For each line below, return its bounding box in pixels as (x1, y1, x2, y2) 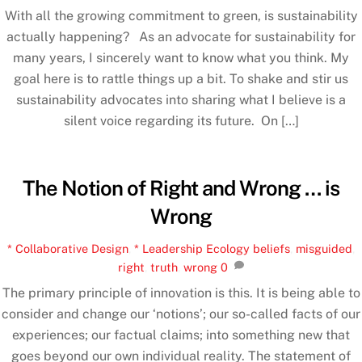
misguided (296, 242, 352, 256)
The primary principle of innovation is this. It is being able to (2, 284, 360, 301)
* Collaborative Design (7, 242, 128, 256)
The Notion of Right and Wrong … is (23, 176, 339, 201)
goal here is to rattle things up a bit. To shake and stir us (14, 71, 348, 87)
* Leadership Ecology (134, 242, 250, 256)
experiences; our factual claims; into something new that (12, 326, 350, 343)
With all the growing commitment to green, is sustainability (4, 8, 358, 24)
